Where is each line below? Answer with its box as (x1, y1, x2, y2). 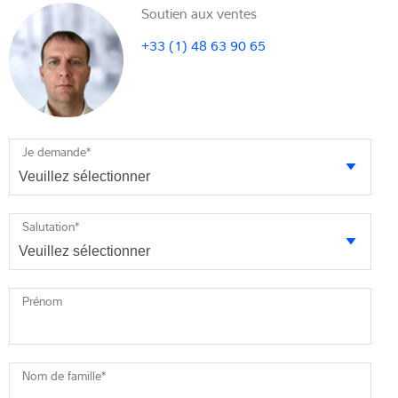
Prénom (22, 292, 62, 311)
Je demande (22, 143, 86, 162)
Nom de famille (22, 367, 101, 386)
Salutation (22, 218, 75, 236)
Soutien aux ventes (141, 3, 258, 23)
